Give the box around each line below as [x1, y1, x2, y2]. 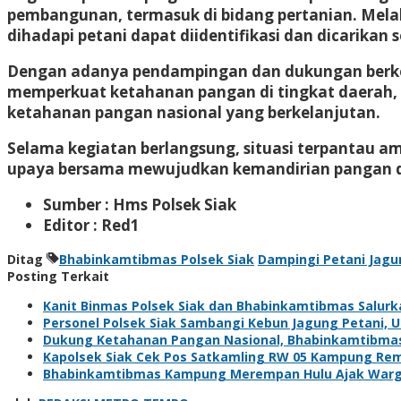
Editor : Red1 [43, 214, 140, 235]
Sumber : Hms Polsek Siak [43, 193, 236, 215]
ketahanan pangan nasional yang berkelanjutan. [7, 101, 380, 123]
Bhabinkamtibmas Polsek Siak [59, 250, 254, 268]
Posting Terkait [7, 267, 109, 285]
